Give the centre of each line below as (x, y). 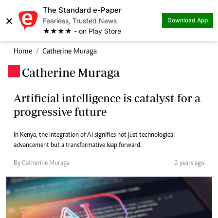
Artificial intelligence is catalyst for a (107, 98)
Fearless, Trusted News (80, 21)
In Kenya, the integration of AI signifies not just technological (94, 135)
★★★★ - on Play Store (82, 31)
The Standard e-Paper (82, 10)
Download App (188, 20)
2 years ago (189, 163)
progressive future (60, 112)
